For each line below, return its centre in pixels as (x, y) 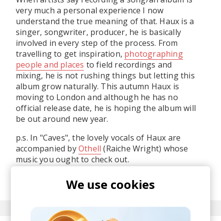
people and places (50, 65)
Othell (90, 148)
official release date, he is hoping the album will (106, 108)
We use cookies (110, 184)
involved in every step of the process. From (97, 43)
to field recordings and (128, 65)
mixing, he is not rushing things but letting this (105, 75)
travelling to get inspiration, (70, 54)
